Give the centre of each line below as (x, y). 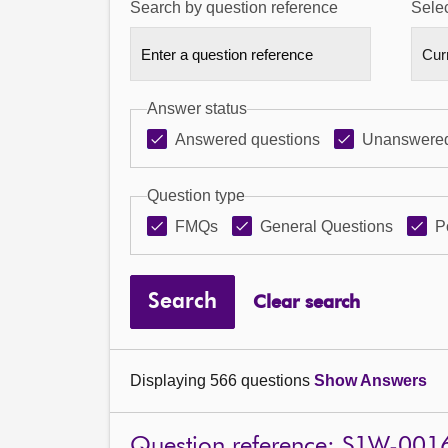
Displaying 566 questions (222, 380)
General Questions (326, 226)
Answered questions (247, 139)
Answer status (197, 108)
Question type (196, 195)
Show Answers (370, 380)
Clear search (306, 302)
